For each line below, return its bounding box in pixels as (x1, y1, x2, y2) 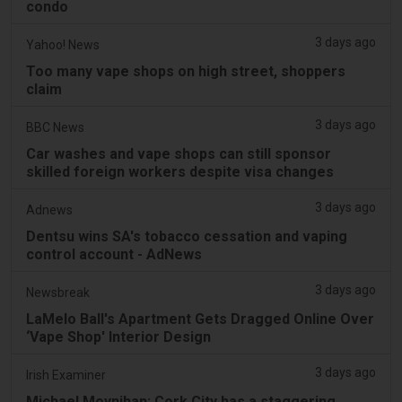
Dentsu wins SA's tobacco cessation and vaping (26, 227, 347, 245)
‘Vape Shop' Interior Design (26, 328, 211, 345)
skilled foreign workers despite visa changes (26, 162, 334, 180)
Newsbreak (26, 284, 90, 300)
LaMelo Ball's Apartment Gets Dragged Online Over (26, 310, 374, 328)
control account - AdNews (26, 245, 202, 263)
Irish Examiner (26, 367, 106, 382)
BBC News (26, 119, 84, 135)
